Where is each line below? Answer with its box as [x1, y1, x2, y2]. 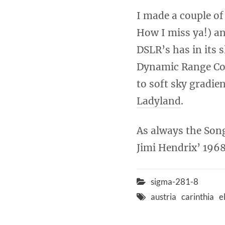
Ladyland [137, 95, 181, 107]
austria [151, 191, 176, 202]
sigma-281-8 [151, 176, 198, 187]
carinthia [181, 191, 214, 202]
